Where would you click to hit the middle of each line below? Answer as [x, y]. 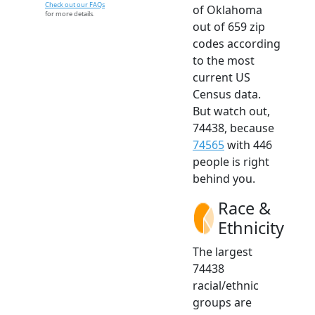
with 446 [248, 144]
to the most [224, 60]
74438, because [233, 128]
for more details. [70, 13]
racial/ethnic [226, 285]
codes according [237, 43]
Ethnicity [251, 227]
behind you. [224, 178]
